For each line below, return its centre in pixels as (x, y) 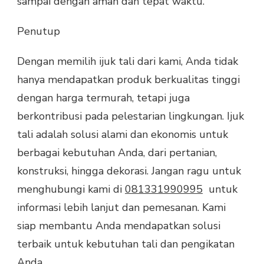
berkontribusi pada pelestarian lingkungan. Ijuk (131, 116)
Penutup (39, 31)
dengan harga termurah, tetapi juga (103, 98)
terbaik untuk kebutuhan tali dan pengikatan (126, 244)
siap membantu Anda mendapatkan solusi (119, 225)
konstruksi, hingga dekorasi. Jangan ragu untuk (129, 171)
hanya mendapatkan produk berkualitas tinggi (128, 79)
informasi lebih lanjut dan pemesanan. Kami (121, 207)
